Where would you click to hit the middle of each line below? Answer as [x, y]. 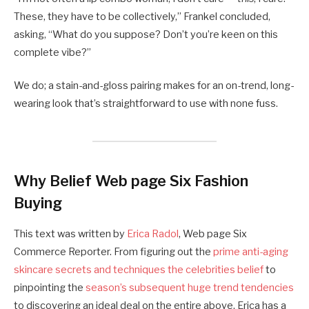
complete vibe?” [52, 53]
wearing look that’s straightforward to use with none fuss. [146, 104]
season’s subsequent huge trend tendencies [190, 288]
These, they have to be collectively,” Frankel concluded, [142, 17]
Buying [38, 202]
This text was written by [70, 234]
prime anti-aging [251, 252]
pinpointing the [50, 288]
